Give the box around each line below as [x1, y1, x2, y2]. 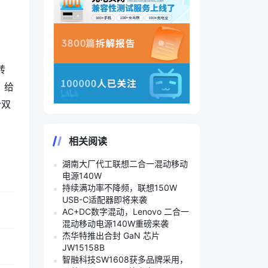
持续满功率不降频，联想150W [62, 182, 177, 193]
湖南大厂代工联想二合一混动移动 [62, 158, 188, 169]
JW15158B [62, 242, 105, 252]
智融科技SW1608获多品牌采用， [62, 254, 188, 264]
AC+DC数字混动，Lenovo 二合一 [62, 206, 189, 217]
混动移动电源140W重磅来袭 [62, 218, 169, 229]
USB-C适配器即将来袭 [62, 194, 147, 205]
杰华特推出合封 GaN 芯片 [62, 230, 160, 240]
